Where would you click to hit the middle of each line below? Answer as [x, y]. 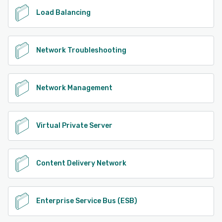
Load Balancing [63, 12]
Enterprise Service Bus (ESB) [87, 201]
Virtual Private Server [74, 125]
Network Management [74, 88]
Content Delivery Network [81, 163]
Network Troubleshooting [81, 50]
